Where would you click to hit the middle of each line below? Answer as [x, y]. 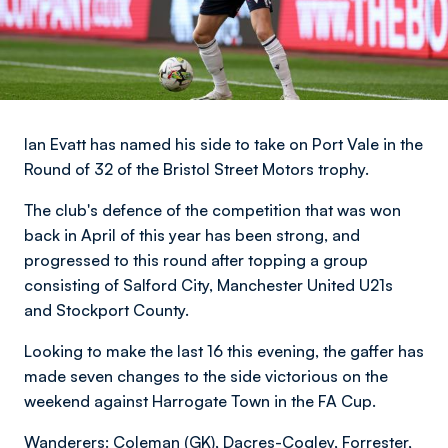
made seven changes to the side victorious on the [206, 376]
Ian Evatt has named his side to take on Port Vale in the [223, 144]
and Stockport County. [108, 310]
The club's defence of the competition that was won [212, 210]
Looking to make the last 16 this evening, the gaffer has [224, 351]
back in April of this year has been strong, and [192, 235]
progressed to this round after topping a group [196, 260]
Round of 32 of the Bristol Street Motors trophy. [198, 169]
